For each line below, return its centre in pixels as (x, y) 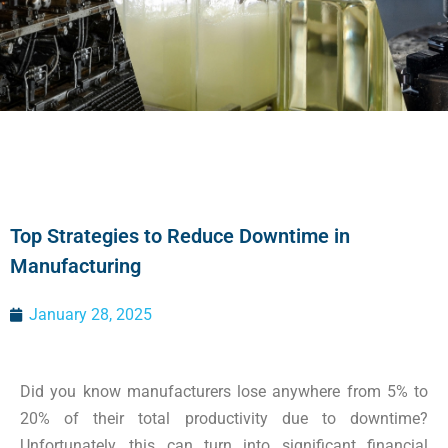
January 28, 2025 (90, 314)
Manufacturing (75, 266)
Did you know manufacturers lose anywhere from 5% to (224, 391)
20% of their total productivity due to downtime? (224, 418)
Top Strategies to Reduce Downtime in (180, 236)
